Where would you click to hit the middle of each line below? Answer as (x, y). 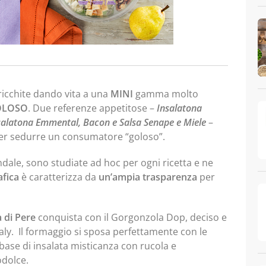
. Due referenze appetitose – (91, 108)
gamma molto (166, 94)
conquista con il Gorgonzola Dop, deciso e (132, 217)
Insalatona (179, 108)
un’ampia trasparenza (148, 177)
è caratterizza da (59, 177)
